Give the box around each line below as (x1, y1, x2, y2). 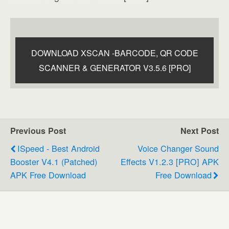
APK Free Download (10, 168, 86, 181)
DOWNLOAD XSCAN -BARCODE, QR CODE (31, 47, 198, 59)
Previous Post (10, 124, 66, 136)
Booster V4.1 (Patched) (10, 155, 97, 168)
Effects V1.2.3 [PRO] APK (121, 155, 219, 168)
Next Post (180, 124, 219, 136)
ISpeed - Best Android (17, 142, 100, 154)
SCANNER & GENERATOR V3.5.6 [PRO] (38, 61, 191, 74)
